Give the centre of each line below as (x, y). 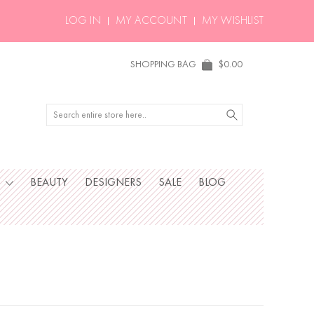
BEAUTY (49, 183)
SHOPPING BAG (163, 64)
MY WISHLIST (232, 21)
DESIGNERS (113, 183)
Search (60, 111)
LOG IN (83, 21)
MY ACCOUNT (151, 21)
